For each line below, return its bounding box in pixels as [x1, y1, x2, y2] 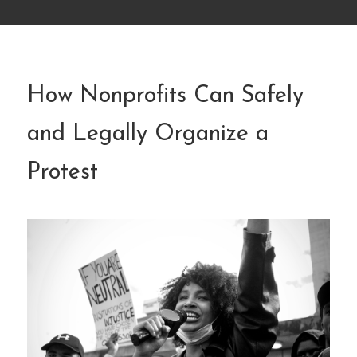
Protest [27, 161, 98, 185]
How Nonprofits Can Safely [27, 84, 304, 108]
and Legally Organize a [27, 123, 269, 147]
